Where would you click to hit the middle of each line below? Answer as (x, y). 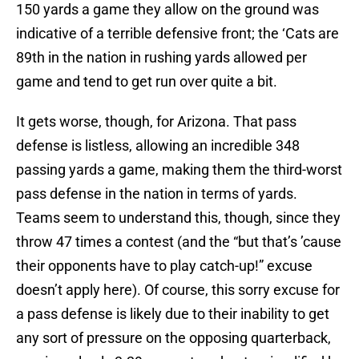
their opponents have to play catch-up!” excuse (164, 266)
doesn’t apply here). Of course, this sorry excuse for (178, 290)
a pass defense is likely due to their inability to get (173, 314)
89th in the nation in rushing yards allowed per (161, 58)
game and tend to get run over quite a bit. (147, 82)
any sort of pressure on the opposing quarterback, (173, 338)
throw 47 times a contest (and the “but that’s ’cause (179, 242)
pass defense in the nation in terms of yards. (157, 194)
